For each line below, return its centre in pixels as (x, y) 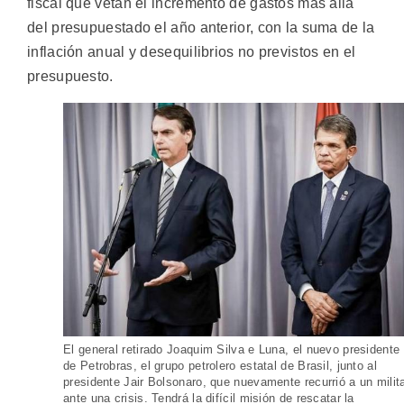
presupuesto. (70, 77)
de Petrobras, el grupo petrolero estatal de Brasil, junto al (220, 365)
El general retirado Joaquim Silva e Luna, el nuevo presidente (232, 349)
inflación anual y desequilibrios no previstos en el (192, 52)
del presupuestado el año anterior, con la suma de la (201, 28)
